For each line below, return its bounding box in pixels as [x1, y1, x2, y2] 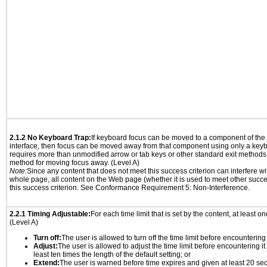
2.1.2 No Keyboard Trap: [10, 133, 91, 142]
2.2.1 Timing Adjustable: [10, 210, 91, 218]
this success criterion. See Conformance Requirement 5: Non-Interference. [10, 184, 250, 192]
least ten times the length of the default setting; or [33, 250, 191, 259]
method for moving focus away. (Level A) [10, 159, 139, 167]
